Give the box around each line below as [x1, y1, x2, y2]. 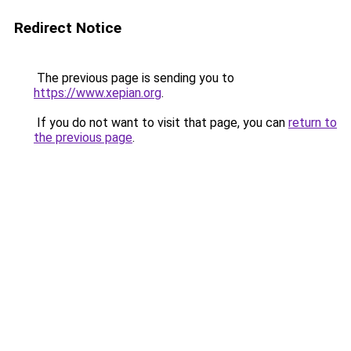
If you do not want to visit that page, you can [34, 115, 288, 130]
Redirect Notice [14, 19, 121, 37]
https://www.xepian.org [34, 85, 161, 100]
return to [288, 115, 337, 130]
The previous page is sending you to [34, 71, 234, 85]
